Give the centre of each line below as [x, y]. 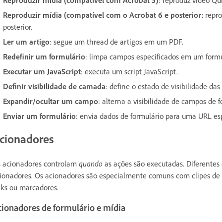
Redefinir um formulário [44, 56]
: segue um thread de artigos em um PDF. [116, 41]
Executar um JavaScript [42, 71]
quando [91, 163]
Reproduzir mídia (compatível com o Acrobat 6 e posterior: [103, 15]
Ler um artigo [26, 41]
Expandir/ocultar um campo [51, 101]
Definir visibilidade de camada [54, 86]
